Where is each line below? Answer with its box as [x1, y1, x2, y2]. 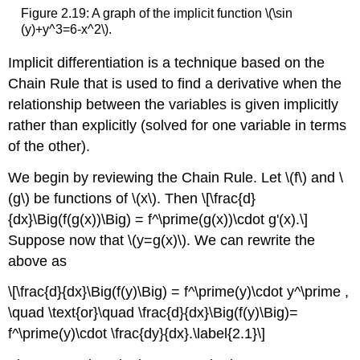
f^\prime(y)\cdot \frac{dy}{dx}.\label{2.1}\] [8, 325, 266, 342]
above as [8, 252, 67, 269]
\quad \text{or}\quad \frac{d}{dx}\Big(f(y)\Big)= [8, 305, 299, 321]
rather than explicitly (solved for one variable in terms [8, 117, 347, 133]
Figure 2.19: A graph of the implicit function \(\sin [20, 6, 292, 21]
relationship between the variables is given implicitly [8, 96, 339, 112]
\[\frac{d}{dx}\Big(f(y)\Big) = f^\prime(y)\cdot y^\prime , [8, 284, 350, 301]
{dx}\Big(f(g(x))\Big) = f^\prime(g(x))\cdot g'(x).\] [8, 211, 309, 227]
